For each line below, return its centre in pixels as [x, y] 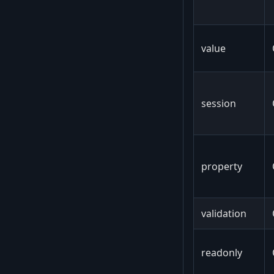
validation [224, 213]
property [222, 166]
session [219, 103]
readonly [222, 252]
